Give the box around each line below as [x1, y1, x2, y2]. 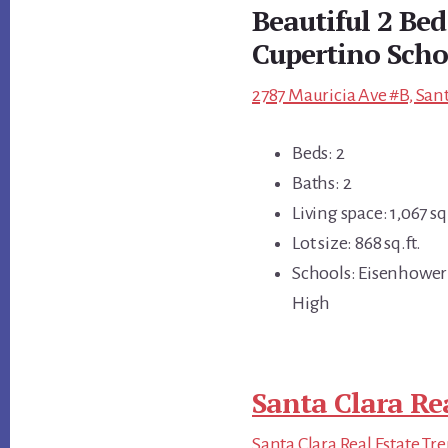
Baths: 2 [292, 172, 352, 193]
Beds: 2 [292, 142, 345, 163]
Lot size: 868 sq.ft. [292, 232, 421, 253]
